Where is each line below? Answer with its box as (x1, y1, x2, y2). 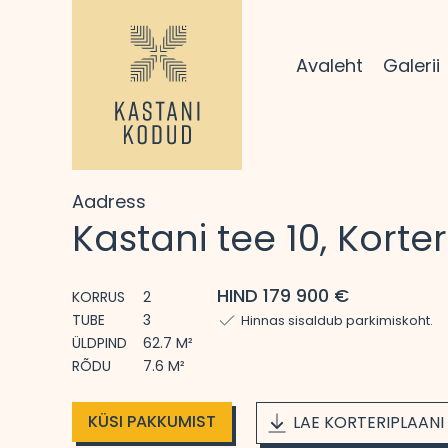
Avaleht (295, 52, 363, 78)
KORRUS (72, 287, 125, 307)
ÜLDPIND (72, 333, 127, 353)
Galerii (382, 52, 440, 78)
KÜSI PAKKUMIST (88, 410, 216, 433)
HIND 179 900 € (217, 283, 349, 308)
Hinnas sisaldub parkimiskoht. (241, 311, 433, 330)
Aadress (72, 189, 146, 214)
